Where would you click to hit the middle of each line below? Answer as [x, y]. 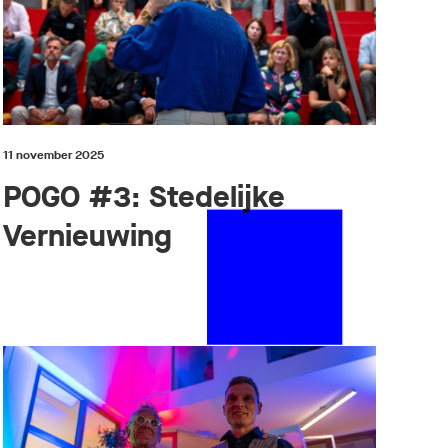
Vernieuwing [87, 235]
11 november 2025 [53, 154]
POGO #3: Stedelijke [143, 196]
